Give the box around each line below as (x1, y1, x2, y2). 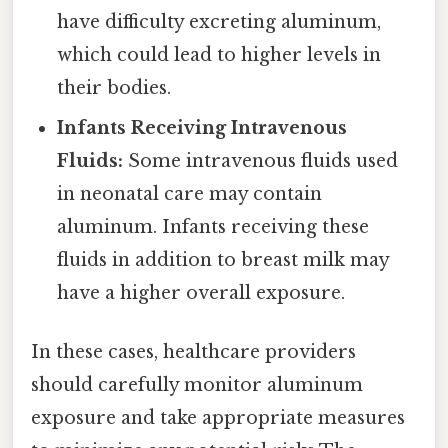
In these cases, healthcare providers (31, 340, 356, 363)
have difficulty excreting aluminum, (57, 10, 382, 33)
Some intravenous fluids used (123, 149, 399, 172)
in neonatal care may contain (57, 182, 323, 205)
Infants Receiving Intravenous (57, 116, 348, 139)
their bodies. (57, 76, 172, 99)
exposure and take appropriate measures (31, 406, 405, 429)
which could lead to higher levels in (57, 43, 382, 66)
